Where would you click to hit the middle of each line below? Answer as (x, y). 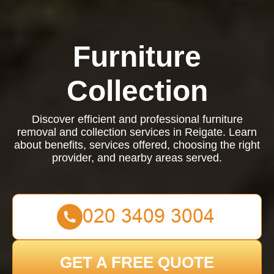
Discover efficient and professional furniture (137, 119)
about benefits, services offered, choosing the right (137, 145)
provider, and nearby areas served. (137, 158)
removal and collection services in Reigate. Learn (137, 132)
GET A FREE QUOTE (137, 262)
